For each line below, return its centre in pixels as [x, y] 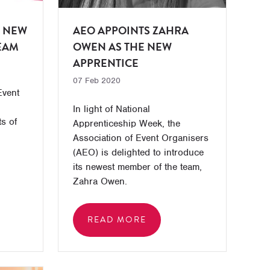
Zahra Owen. [100, 181]
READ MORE [117, 220]
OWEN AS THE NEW [122, 47]
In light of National [111, 109]
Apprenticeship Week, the [126, 124]
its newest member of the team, [137, 167]
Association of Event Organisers [140, 138]
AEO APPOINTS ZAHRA [130, 30]
